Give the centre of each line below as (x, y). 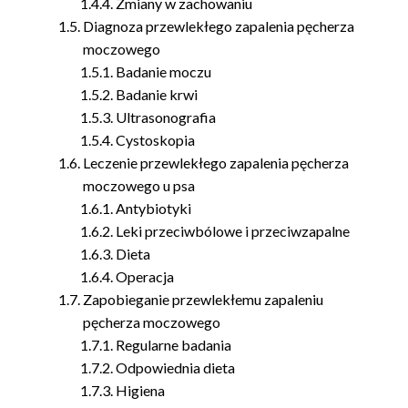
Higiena (141, 390)
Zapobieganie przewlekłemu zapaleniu (204, 299)
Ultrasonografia (166, 117)
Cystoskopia (156, 140)
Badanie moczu (164, 71)
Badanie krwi (157, 94)
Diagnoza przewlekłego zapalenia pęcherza (219, 26)
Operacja (145, 276)
